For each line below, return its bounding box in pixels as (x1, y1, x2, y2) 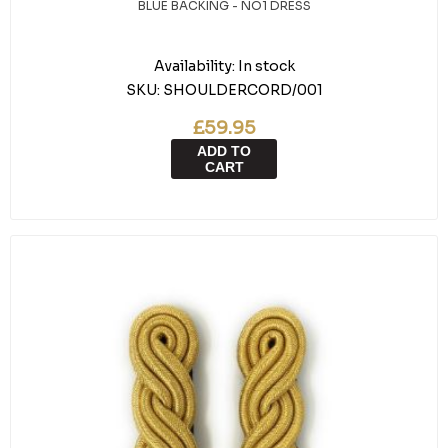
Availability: (153, 57, 235, 75)
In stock (237, 57, 295, 75)
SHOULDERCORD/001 (162, 81, 323, 99)
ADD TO (197, 143, 251, 159)
